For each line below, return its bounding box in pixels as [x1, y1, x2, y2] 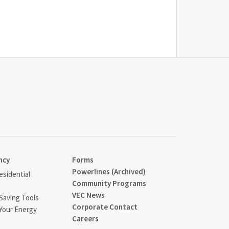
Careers [72, 213, 99, 223]
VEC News [72, 190, 105, 200]
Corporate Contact [72, 201, 138, 212]
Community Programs [72, 178, 147, 188]
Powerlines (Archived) [72, 166, 146, 176]
